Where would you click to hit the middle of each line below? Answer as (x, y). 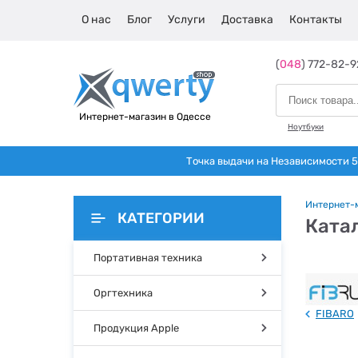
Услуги (187, 20)
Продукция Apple (136, 328)
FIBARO (335, 314)
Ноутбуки (306, 127)
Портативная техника (148, 258)
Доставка (247, 20)
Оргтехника (123, 293)
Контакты (316, 20)
